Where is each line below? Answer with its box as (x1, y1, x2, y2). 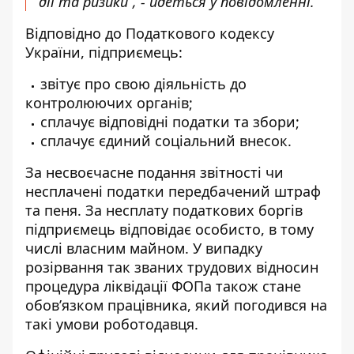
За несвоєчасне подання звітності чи (25, 163, 284, 182)
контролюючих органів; (25, 93, 193, 112)
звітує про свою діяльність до (40, 74, 247, 93)
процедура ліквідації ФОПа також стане (25, 277, 301, 296)
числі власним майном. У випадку (25, 239, 262, 258)
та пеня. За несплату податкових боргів (25, 201, 303, 220)
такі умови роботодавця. (25, 314, 198, 333)
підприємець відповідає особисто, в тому (25, 220, 314, 239)
